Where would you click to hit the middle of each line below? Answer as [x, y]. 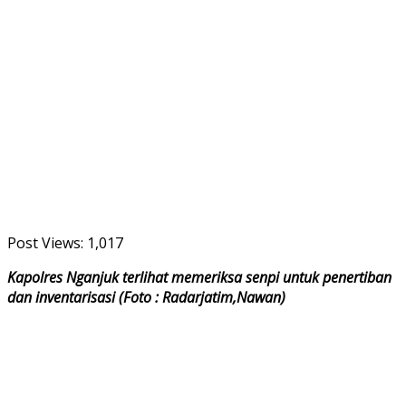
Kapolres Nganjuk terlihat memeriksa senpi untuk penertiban [199, 277]
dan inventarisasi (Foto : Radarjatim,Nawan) [146, 297]
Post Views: [45, 242]
